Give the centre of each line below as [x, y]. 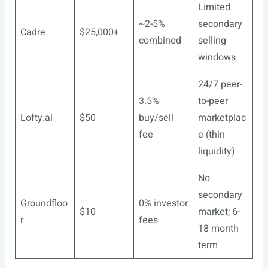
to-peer [213, 101]
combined [160, 41]
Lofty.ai [36, 118]
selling [212, 41]
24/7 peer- [220, 84]
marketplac [222, 118]
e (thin [211, 135]
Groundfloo [44, 203]
